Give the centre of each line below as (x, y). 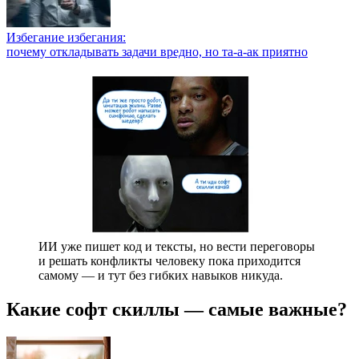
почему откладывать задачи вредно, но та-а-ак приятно (157, 51)
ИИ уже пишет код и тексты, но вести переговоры (177, 246)
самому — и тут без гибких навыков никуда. (161, 275)
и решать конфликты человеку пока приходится (169, 260)
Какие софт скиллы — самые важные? (177, 309)
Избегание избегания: (66, 37)
